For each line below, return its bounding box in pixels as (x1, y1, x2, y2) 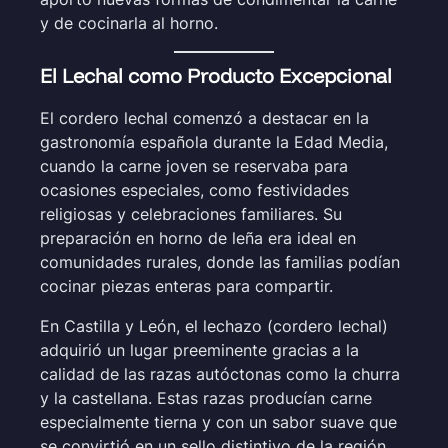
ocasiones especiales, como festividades (40, 179, 349, 200)
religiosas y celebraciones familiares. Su (40, 203, 342, 224)
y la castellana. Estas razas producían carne (40, 387, 372, 408)
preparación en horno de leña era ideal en (40, 227, 356, 248)
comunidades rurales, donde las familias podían (40, 251, 400, 272)
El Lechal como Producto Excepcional (40, 62, 392, 88)
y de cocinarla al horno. (40, 12, 218, 33)
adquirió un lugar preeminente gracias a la (40, 339, 359, 360)
